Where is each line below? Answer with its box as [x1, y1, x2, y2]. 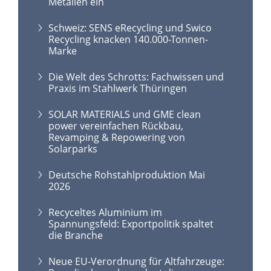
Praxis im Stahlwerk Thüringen [48, 81, 187, 95]
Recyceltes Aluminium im [48, 205, 162, 219]
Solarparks [48, 142, 97, 155]
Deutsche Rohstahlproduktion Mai [48, 168, 205, 181]
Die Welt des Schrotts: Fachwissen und [48, 70, 224, 83]
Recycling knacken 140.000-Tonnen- [48, 32, 208, 46]
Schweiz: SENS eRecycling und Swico [48, 21, 212, 34]
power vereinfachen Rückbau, [48, 119, 183, 132]
